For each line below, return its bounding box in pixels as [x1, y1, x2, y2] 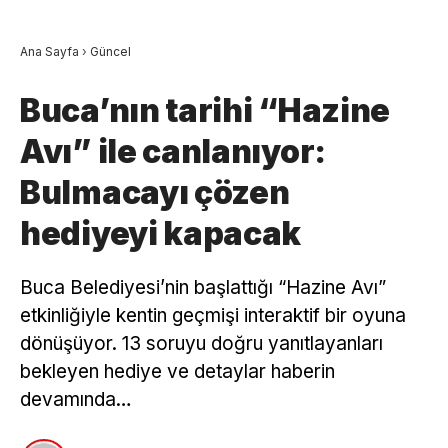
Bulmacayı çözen [20, 172, 290, 212]
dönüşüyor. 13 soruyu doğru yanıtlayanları [20, 331, 383, 355]
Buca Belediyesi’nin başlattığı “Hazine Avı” [20, 275, 386, 299]
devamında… [20, 387, 132, 411]
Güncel [90, 43, 131, 59]
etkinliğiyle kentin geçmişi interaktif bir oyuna [20, 303, 406, 327]
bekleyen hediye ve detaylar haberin [20, 359, 335, 383]
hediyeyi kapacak [20, 213, 302, 253]
